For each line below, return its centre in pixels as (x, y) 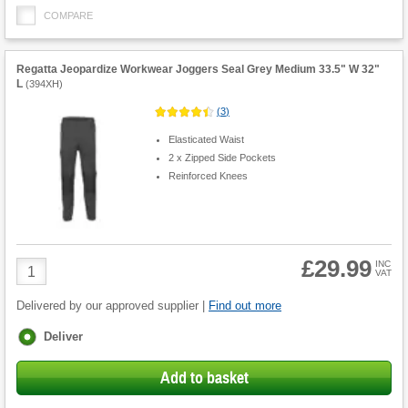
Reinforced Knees (208, 175)
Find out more (245, 306)
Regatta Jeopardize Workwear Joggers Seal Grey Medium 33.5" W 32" (198, 70)
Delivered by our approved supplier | (112, 306)
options (39, 352)
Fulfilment (46, 335)
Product (41, 265)
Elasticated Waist (206, 139)
